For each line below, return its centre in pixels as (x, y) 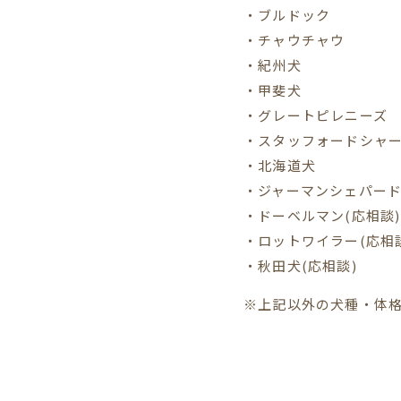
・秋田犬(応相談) (300, 265)
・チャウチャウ (294, 40)
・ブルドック (287, 15)
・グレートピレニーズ (316, 115)
